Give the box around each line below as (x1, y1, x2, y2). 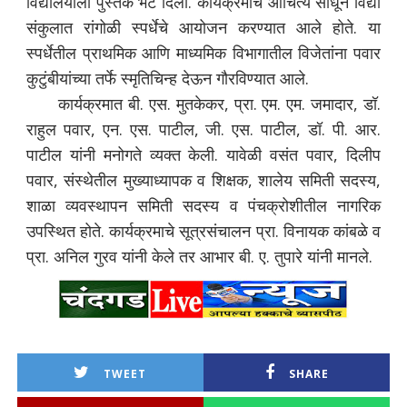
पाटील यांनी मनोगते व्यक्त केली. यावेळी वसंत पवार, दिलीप (25, 144, 382, 166)
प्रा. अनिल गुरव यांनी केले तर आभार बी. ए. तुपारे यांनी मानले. (25, 245, 372, 268)
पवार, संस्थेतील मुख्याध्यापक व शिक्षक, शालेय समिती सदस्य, (25, 169, 382, 192)
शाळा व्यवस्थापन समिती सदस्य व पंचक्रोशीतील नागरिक (25, 194, 382, 217)
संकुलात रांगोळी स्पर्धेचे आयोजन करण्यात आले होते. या (25, 16, 382, 39)
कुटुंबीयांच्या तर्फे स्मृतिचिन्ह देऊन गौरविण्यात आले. (25, 67, 309, 90)
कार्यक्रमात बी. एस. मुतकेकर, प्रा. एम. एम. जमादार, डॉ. (25, 93, 382, 115)
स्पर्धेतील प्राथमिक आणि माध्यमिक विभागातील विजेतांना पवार (25, 42, 382, 65)
